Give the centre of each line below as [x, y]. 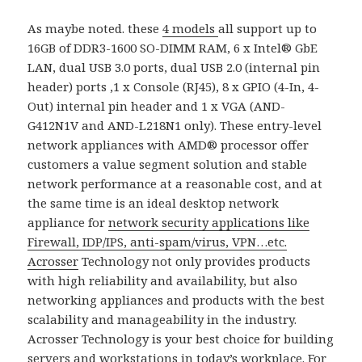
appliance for [68, 223]
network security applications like [209, 223]
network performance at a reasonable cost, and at [175, 184]
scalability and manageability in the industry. [162, 320]
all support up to [268, 29]
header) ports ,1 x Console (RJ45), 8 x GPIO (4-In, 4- [174, 87]
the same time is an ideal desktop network [154, 203]
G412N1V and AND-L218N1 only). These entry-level [175, 126]
